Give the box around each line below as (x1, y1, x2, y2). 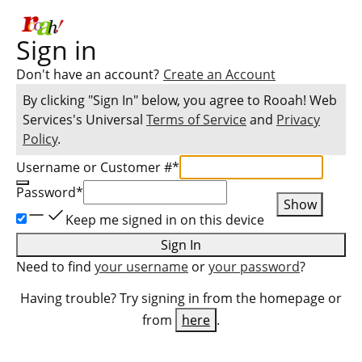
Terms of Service (146, 111, 246, 128)
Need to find (16, 258, 95, 276)
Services (23, 111, 73, 128)
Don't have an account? (16, 65, 159, 83)
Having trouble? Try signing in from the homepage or (20, 289, 342, 307)
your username (95, 258, 188, 276)
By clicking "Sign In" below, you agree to (23, 91, 263, 109)
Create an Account (163, 65, 276, 83)
